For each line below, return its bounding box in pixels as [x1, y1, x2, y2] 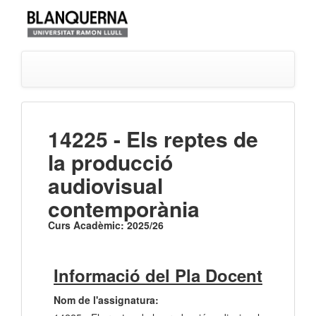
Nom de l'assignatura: [54, 293, 159, 308]
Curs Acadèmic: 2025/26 [48, 218, 164, 233]
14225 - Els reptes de [48, 123, 258, 154]
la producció [48, 147, 173, 178]
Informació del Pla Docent [54, 263, 262, 288]
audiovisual [48, 170, 163, 201]
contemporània [48, 193, 200, 224]
